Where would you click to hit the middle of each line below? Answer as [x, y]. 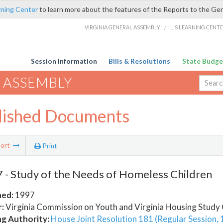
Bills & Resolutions [140, 61]
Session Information [64, 61]
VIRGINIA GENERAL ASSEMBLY [122, 27]
